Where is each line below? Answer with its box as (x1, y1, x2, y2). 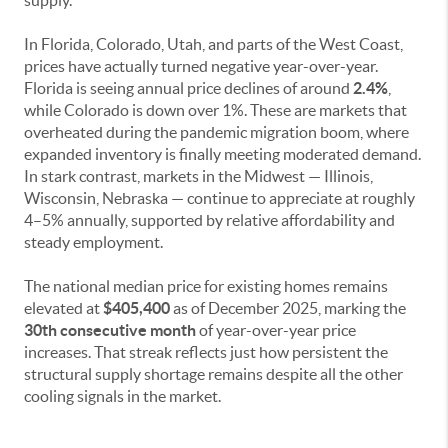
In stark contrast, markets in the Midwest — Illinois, (24, 167, 373, 186)
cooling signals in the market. (24, 387, 221, 406)
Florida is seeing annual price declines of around (24, 79, 353, 98)
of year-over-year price (196, 321, 356, 340)
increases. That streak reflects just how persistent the (24, 343, 388, 362)
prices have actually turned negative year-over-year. (24, 57, 378, 76)
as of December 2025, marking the (170, 299, 406, 318)
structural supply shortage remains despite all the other (24, 365, 403, 384)
